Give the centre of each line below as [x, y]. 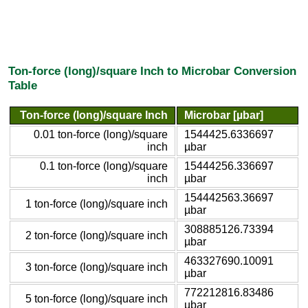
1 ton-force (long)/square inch [97, 203]
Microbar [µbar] [224, 115]
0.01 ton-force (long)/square [101, 134]
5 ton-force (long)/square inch [97, 298]
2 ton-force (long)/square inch [97, 235]
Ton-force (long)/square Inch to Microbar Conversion [152, 71]
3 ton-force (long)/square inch [97, 267]
